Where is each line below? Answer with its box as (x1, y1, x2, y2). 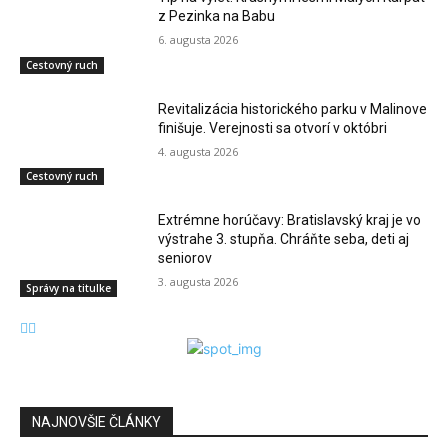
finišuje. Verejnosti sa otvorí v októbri (158, 119, 388, 136)
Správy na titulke (26, 281, 111, 296)
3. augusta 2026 (158, 274, 239, 290)
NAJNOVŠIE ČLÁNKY (32, 414, 161, 431)
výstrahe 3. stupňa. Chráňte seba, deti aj (158, 231, 410, 248)
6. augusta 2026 (158, 32, 239, 48)
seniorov (158, 250, 213, 267)
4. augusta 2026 (158, 143, 239, 159)
